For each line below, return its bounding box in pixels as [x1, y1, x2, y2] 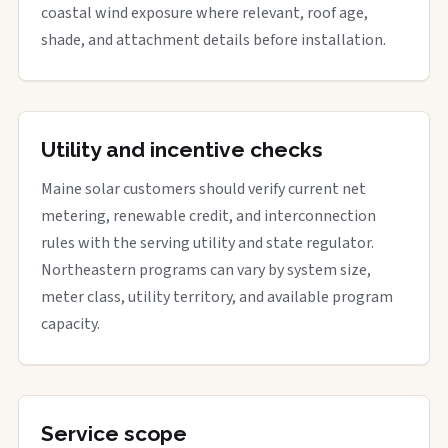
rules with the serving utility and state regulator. [41, 231, 374, 254]
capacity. [41, 312, 100, 335]
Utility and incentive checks [41, 136, 323, 162]
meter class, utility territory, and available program [41, 285, 393, 308]
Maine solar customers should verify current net [41, 177, 366, 200]
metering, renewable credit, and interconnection [41, 204, 376, 227]
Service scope [41, 420, 187, 446]
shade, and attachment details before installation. [41, 28, 386, 51]
